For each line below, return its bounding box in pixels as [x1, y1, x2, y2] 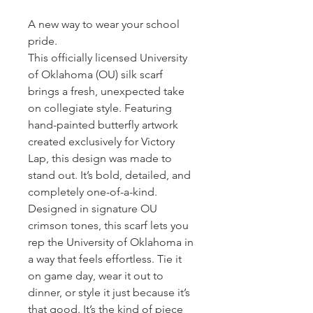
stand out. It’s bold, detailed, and [28, 168, 191, 182]
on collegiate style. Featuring [28, 101, 172, 115]
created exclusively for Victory [28, 135, 175, 149]
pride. [28, 34, 57, 48]
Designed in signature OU [28, 202, 157, 216]
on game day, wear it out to [28, 269, 163, 283]
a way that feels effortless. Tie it [28, 252, 182, 266]
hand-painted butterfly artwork [28, 118, 178, 132]
